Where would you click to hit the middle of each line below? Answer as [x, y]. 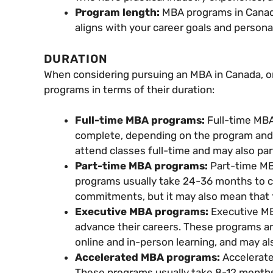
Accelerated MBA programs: [149, 257]
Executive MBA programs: [143, 212]
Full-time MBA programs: [141, 120]
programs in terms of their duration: [129, 89]
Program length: [119, 12]
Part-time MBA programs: [143, 166]
